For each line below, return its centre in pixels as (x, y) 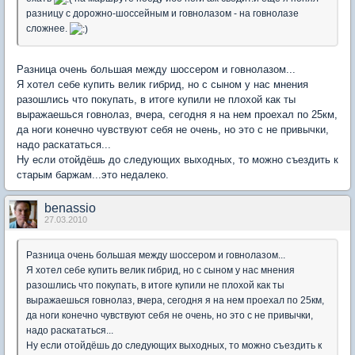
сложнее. (48, 29)
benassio (70, 208)
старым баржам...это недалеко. (93, 175)
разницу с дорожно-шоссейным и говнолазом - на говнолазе (162, 14)
